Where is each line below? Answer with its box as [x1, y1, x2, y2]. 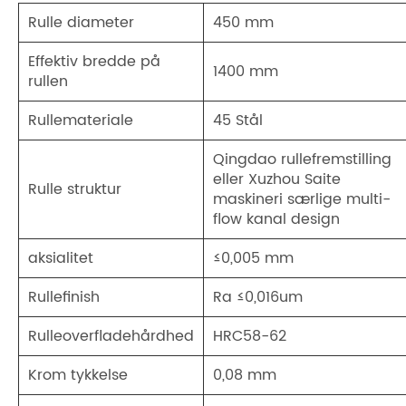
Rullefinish [28, 285, 100, 310]
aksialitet [28, 246, 93, 271]
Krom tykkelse [28, 363, 128, 388]
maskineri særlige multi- [213, 188, 391, 212]
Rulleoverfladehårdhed [28, 324, 194, 349]
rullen [28, 70, 68, 94]
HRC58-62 [213, 324, 286, 349]
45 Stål [213, 109, 263, 133]
